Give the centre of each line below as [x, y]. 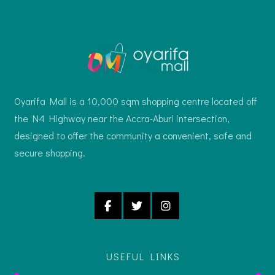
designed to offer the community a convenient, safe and [133, 135]
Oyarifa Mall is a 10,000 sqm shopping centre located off [135, 101]
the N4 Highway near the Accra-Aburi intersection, [122, 118]
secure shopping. [49, 152]
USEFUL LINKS [143, 256]
